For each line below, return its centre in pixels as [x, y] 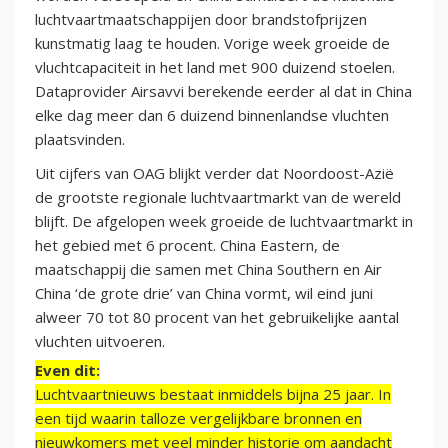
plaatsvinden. [80, 139]
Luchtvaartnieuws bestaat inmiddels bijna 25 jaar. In [213, 394]
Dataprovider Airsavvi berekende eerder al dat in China [223, 91]
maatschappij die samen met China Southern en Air [208, 269]
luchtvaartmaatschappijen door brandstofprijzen [201, 19]
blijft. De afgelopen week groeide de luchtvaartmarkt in [224, 221]
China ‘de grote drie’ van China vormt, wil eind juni [204, 293]
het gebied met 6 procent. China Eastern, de [187, 245]
